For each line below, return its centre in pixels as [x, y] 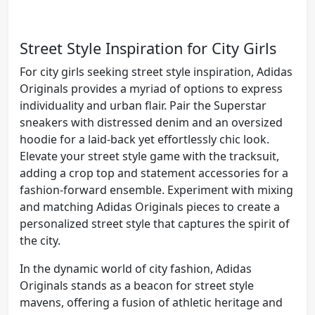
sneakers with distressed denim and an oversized [151, 122]
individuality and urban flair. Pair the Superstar [143, 105]
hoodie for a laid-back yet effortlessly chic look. [144, 139]
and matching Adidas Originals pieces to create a [150, 206]
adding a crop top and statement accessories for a [154, 173]
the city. [40, 240]
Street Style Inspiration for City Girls [148, 48]
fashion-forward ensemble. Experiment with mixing [156, 189]
